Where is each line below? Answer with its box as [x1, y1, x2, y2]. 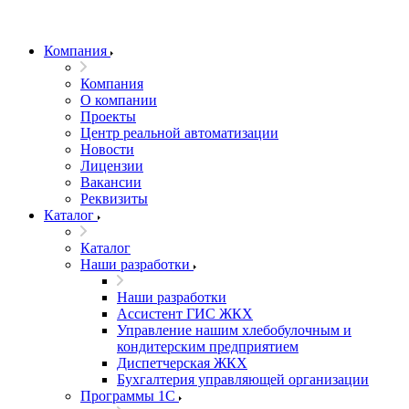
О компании [80, 92, 157, 108]
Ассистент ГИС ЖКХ [117, 306, 253, 321]
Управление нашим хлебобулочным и [117, 322, 351, 338]
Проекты [80, 109, 136, 124]
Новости [80, 142, 134, 157]
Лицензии [80, 158, 143, 173]
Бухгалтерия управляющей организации [117, 372, 369, 387]
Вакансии [80, 174, 142, 190]
